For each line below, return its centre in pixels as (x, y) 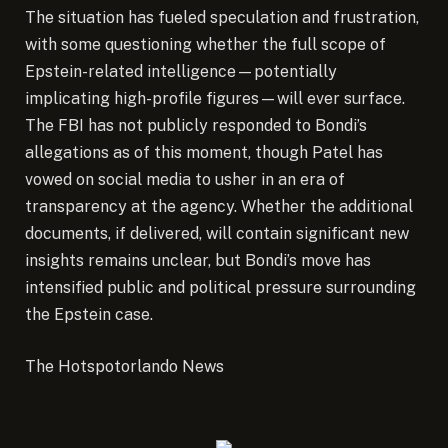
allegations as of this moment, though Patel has (204, 152)
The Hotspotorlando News (124, 366)
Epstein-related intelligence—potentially (181, 71)
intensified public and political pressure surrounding (220, 287)
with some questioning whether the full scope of (205, 44)
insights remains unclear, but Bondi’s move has (198, 260)
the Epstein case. (89, 314)
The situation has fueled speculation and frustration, (222, 17)
